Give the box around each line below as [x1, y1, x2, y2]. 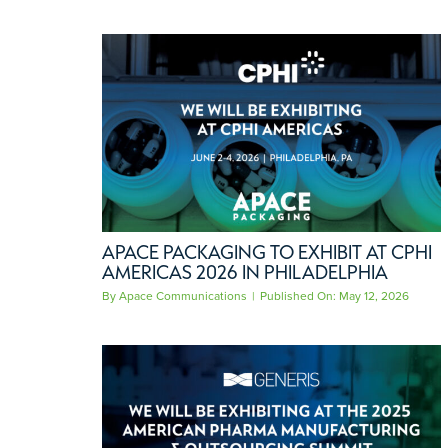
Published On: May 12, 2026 [259, 286, 409, 305]
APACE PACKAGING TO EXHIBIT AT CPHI [101, 239, 432, 264]
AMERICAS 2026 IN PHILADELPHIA [101, 259, 388, 284]
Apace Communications [118, 286, 247, 305]
